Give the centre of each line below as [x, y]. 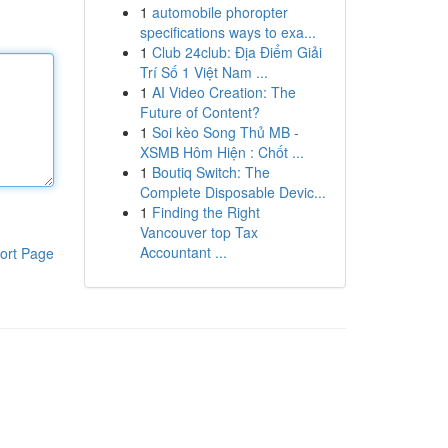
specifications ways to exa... [227, 32]
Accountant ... [183, 252]
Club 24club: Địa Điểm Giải [236, 52]
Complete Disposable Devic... [232, 192]
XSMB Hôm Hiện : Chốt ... [221, 152]
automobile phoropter [219, 12]
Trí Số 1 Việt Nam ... [203, 72]
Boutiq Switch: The [210, 172]
